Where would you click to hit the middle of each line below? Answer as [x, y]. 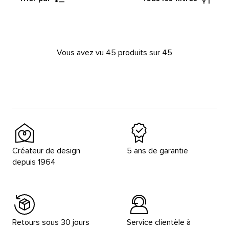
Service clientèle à [159, 222]
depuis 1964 [34, 162]
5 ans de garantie [157, 151]
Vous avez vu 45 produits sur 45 [114, 53]
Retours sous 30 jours [51, 222]
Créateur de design [46, 151]
